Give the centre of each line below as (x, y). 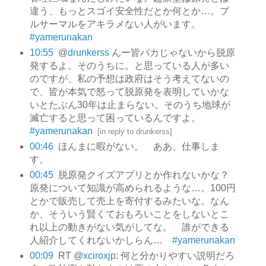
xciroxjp (99, 255)
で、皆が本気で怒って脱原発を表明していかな (129, 91)
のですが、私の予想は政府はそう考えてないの (129, 78)
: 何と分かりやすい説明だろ (175, 255)
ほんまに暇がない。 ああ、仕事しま (139, 146)
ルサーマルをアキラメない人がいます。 (121, 24)
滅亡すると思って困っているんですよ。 (115, 118)
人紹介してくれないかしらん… (101, 240)
